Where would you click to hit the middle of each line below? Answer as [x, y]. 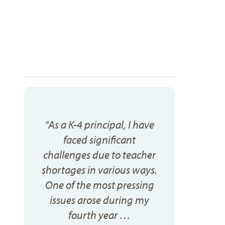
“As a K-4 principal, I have [99, 124]
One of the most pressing [99, 185]
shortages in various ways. [99, 170]
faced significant [99, 139]
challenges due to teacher [99, 154]
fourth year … [99, 215]
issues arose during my [99, 200]
